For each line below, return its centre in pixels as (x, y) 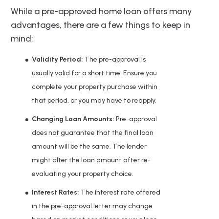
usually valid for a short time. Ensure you (94, 73)
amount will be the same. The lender (89, 147)
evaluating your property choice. (83, 174)
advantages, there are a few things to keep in (100, 25)
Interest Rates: (56, 193)
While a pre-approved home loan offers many (101, 11)
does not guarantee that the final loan (93, 133)
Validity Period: (58, 60)
